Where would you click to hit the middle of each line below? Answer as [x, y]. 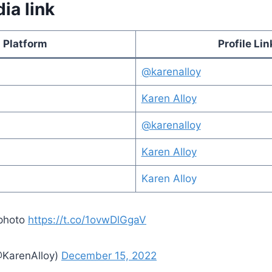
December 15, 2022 [109, 255]
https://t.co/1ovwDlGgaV [87, 219]
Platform [25, 43]
